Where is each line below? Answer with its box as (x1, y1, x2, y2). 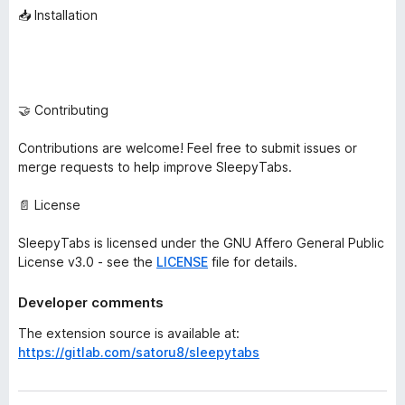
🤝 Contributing (18, 102, 108, 118)
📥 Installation (18, 7, 98, 23)
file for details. (208, 254, 297, 269)
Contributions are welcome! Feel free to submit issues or (18, 140, 357, 155)
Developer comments (18, 294, 164, 311)
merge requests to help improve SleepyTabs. (18, 159, 292, 174)
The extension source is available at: (18, 325, 240, 341)
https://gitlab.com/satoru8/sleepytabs (18, 344, 259, 360)
